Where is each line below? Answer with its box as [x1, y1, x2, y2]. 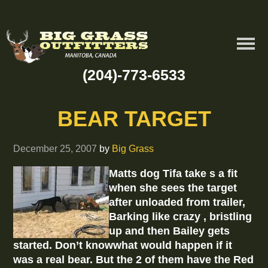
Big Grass [112, 143, 154, 154]
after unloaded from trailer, [109, 196, 246, 209]
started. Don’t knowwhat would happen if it [13, 239, 233, 252]
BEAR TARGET [57, 106, 211, 132]
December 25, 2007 [13, 143, 98, 154]
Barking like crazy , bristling [109, 211, 252, 223]
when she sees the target [109, 182, 237, 194]
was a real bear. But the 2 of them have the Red [13, 254, 254, 266]
